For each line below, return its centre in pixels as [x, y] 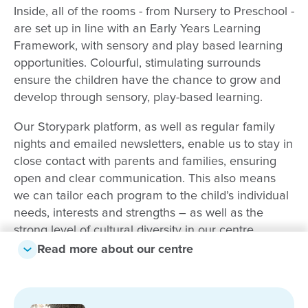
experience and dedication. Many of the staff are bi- [153, 294]
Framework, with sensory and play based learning [148, 46]
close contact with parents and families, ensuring [145, 162]
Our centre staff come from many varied [122, 260]
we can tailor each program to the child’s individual [151, 196]
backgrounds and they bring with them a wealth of [150, 277]
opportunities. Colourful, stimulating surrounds [137, 63]
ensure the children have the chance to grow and [147, 80]
